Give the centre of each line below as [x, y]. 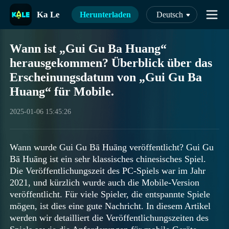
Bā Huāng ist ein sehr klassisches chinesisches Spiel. [108, 159]
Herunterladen [105, 14]
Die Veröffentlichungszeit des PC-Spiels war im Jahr [108, 170]
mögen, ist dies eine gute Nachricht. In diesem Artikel [110, 206]
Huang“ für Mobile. [62, 92]
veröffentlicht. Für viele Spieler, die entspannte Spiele [110, 194]
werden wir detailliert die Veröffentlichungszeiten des [109, 217]
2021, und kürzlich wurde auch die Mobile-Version [105, 182]
